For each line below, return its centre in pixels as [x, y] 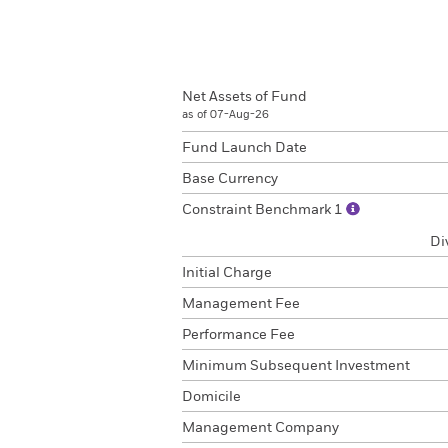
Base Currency [230, 179]
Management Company [260, 428]
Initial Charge [227, 273]
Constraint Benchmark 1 [264, 210]
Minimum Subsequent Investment [296, 366]
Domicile [211, 397]
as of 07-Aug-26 [225, 114]
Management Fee [241, 304]
